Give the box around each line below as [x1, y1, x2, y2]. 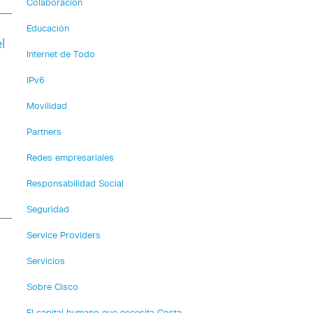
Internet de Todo [26, 50, 95, 59]
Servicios [26, 257, 65, 266]
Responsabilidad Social [26, 180, 124, 189]
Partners [26, 128, 61, 137]
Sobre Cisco [26, 283, 78, 292]
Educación [26, 24, 69, 34]
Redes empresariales [26, 154, 114, 163]
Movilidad [26, 102, 67, 111]
